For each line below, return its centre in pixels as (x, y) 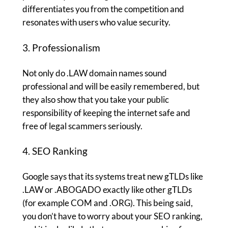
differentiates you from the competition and (103, 9)
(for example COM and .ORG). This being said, (107, 203)
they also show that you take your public (95, 99)
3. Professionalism (62, 48)
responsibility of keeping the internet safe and (106, 112)
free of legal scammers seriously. (82, 126)
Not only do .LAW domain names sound (94, 73)
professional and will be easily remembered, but (111, 86)
